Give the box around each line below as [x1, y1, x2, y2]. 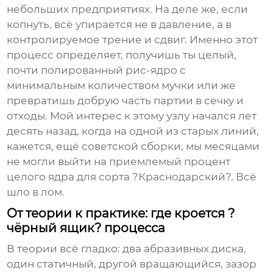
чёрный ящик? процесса [7, 221, 166, 236]
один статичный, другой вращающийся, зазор [7, 258, 257, 271]
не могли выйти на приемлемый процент [7, 155, 231, 168]
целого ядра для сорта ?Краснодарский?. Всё [7, 171, 257, 183]
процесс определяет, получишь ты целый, [7, 49, 237, 62]
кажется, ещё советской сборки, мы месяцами [7, 140, 260, 153]
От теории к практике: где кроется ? [7, 206, 235, 221]
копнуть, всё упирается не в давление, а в [7, 18, 232, 31]
